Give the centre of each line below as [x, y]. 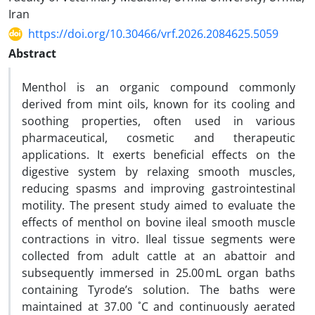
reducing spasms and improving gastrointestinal [159, 188]
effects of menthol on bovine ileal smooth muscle [159, 222]
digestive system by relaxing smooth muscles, [159, 172]
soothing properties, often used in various [159, 121]
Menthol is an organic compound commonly [159, 87]
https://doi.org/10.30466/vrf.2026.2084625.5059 [153, 34]
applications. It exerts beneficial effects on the [159, 155]
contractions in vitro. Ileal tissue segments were [159, 239]
